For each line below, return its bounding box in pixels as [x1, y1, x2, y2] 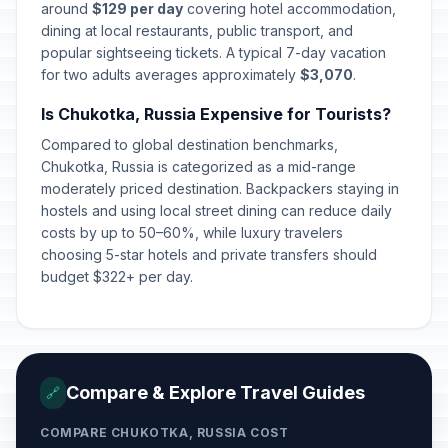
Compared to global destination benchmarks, [41, 136, 338, 153]
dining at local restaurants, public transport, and [41, 22, 353, 39]
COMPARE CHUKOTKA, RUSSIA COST [40, 425, 289, 440]
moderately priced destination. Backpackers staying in [41, 180, 399, 197]
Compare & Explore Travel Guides [66, 382, 365, 403]
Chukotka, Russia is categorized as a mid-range [41, 158, 356, 175]
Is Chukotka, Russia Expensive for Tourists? [41, 104, 391, 124]
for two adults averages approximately [41, 66, 300, 83]
